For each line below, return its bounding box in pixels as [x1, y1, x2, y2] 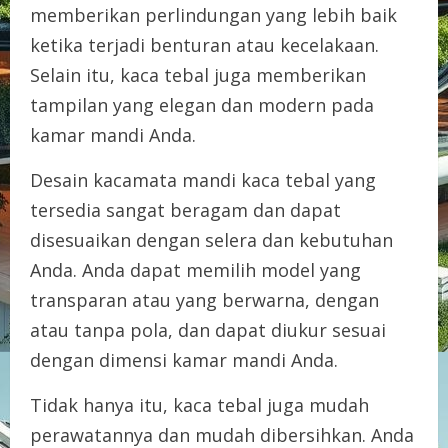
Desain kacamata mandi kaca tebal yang [30, 167, 376, 192]
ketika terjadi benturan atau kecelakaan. [30, 32, 379, 57]
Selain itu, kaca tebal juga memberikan [30, 62, 366, 87]
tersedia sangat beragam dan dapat [30, 197, 341, 222]
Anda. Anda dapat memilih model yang [30, 257, 361, 282]
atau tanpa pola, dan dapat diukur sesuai [30, 317, 386, 342]
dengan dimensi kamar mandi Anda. [30, 347, 338, 372]
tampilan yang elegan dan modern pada [30, 92, 374, 117]
